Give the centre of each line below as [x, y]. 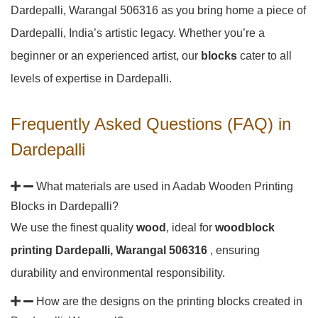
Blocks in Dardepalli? [65, 206]
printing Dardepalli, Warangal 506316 [110, 250]
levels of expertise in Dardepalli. [91, 78]
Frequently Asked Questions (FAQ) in [151, 124]
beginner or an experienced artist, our [106, 56]
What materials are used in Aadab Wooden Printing [165, 186]
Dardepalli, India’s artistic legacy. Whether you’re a [138, 33]
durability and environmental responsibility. [118, 273]
